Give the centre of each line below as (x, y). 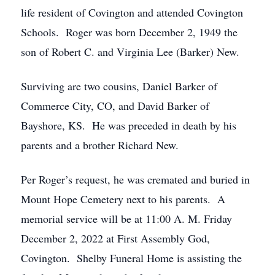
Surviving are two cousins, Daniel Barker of (119, 86)
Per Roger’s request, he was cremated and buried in (135, 179)
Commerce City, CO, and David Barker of (115, 106)
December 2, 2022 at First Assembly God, (115, 238)
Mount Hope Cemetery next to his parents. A (123, 199)
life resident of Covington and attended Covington (132, 12)
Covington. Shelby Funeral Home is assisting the (131, 258)
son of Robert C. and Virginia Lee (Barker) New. (130, 52)
